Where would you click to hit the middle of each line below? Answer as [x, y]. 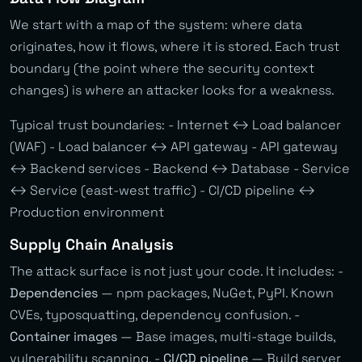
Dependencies [54, 293]
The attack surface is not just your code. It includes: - [177, 271]
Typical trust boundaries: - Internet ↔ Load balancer [175, 124]
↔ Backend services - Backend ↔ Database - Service [180, 168]
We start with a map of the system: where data [156, 24]
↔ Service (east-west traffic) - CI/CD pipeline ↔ [162, 190]
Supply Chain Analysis [92, 244]
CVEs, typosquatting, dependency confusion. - [155, 314]
